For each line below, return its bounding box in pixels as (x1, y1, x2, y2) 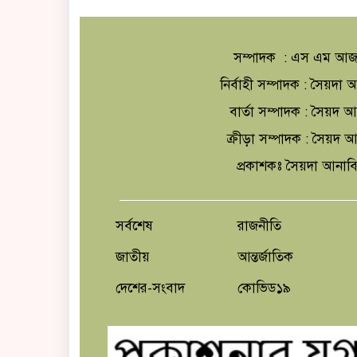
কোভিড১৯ (237, 280, 292, 296)
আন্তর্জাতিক (237, 249, 294, 265)
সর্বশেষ (116, 218, 153, 234)
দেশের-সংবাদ (116, 280, 185, 296)
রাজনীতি (237, 218, 282, 234)
